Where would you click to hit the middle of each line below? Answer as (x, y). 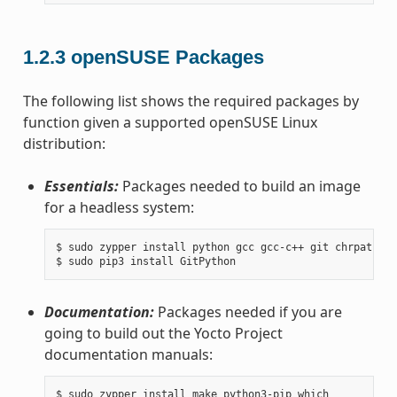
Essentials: (81, 186)
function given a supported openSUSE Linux (170, 122)
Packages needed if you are (248, 311)
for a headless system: (119, 207)
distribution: (64, 143)
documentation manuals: (128, 354)
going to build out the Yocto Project (163, 333)
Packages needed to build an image (239, 186)
